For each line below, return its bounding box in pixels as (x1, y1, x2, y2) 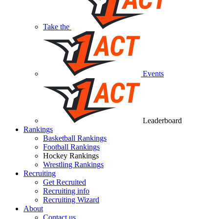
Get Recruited (43, 178, 86, 187)
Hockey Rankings (43, 152, 99, 160)
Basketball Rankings (43, 134, 107, 143)
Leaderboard (141, 116, 182, 125)
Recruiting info (43, 187, 89, 196)
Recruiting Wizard (43, 196, 99, 204)
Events (141, 69, 164, 78)
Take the (43, 22, 71, 31)
